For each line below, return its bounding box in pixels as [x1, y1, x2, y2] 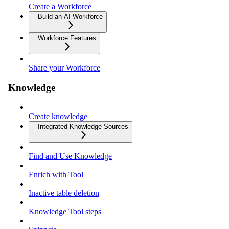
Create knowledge [29, 112, 87, 121]
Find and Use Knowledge [29, 152, 112, 161]
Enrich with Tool [29, 170, 83, 179]
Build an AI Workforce [38, 13, 103, 20]
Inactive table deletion [29, 189, 99, 198]
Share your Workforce [29, 63, 100, 72]
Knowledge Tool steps [29, 207, 101, 216]
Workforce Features [38, 34, 96, 42]
